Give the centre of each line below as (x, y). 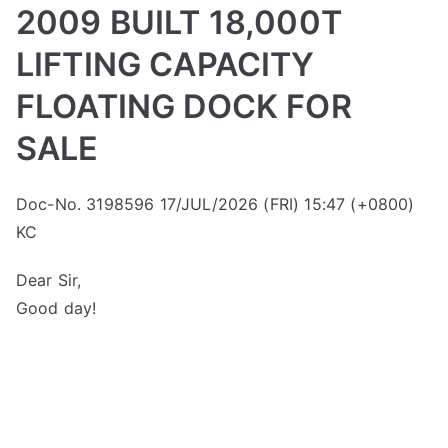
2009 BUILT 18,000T (179, 22)
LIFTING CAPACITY (165, 64)
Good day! (56, 307)
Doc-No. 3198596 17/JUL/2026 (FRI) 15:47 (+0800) (215, 203)
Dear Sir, (49, 279)
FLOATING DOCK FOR (184, 106)
